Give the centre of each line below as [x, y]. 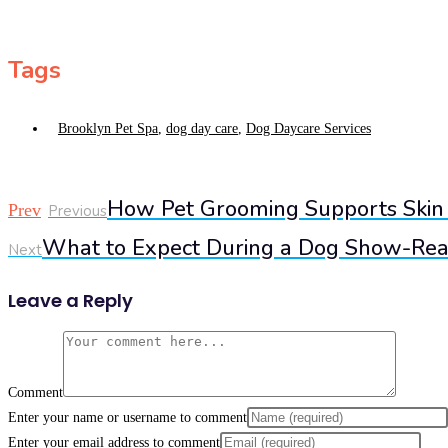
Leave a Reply [70, 301]
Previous [77, 211]
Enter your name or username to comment [127, 418]
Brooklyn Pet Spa [108, 129]
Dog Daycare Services [308, 129]
